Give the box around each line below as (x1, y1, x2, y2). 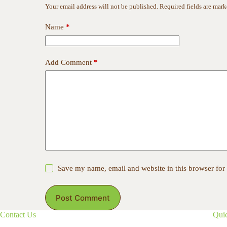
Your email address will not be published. (45, 3, 158, 11)
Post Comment (56, 193, 110, 203)
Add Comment (45, 58, 92, 66)
